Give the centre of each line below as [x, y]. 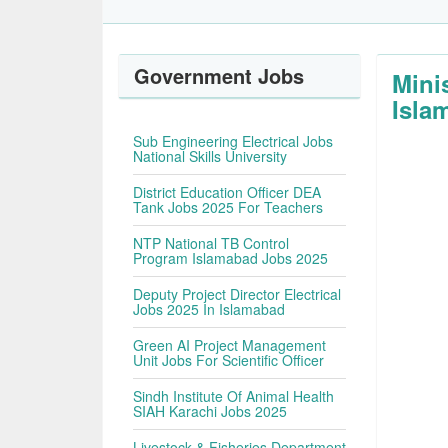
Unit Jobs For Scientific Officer [229, 360]
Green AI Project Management [230, 345]
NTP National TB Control [211, 243]
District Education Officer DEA [227, 192]
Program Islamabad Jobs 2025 [231, 258]
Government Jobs [219, 75]
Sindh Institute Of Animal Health [234, 396]
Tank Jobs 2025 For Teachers [228, 207]
